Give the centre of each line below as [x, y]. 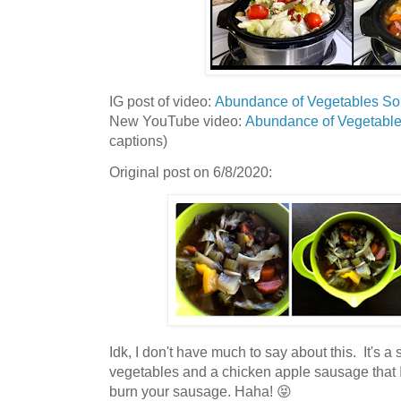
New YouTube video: [177, 121]
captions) [138, 141]
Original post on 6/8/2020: [191, 172]
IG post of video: [162, 102]
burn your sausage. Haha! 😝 [200, 391]
